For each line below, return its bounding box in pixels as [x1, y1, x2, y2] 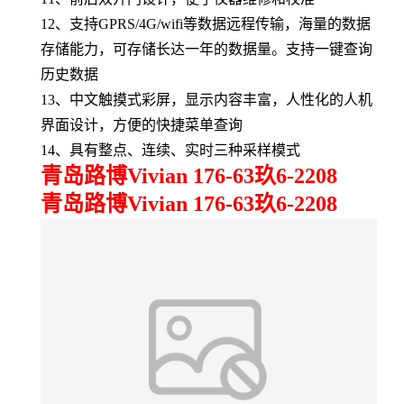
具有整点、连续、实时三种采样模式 [69, 142, 300, 158]
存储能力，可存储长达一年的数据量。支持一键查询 [41, 41, 372, 57]
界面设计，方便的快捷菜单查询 [41, 116, 243, 133]
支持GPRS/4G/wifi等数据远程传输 [69, 15, 284, 32]
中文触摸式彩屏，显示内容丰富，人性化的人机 [69, 91, 372, 107]
